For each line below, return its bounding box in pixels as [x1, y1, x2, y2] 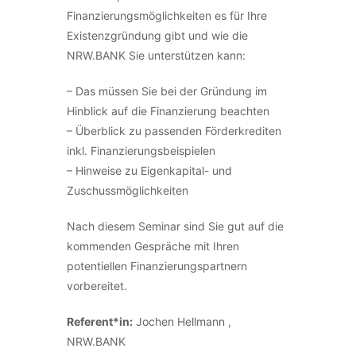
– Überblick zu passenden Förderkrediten [67, 124, 281, 137]
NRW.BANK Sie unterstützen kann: [67, 48, 246, 62]
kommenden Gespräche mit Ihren [67, 239, 239, 253]
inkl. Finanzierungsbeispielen [67, 144, 215, 157]
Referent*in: [67, 315, 133, 328]
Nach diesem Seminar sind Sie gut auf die [67, 219, 284, 233]
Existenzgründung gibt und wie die [67, 29, 248, 42]
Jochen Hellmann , [133, 315, 231, 328]
